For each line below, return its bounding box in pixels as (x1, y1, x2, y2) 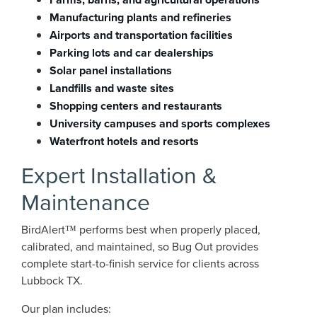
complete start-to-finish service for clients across (21, 255, 259, 271)
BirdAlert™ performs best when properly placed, (21, 221, 260, 237)
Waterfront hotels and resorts (50, 133, 199, 149)
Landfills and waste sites (50, 80, 174, 96)
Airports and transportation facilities (50, 27, 233, 43)
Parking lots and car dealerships (50, 45, 214, 61)
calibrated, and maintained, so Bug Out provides (21, 238, 258, 254)
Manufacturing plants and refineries (50, 9, 231, 25)
